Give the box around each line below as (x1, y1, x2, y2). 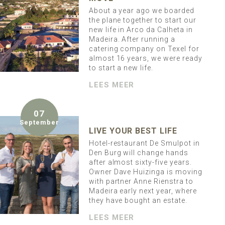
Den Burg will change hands (88, 149, 188, 157)
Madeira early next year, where (88, 187, 197, 195)
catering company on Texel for (88, 45, 199, 53)
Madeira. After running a (88, 35, 175, 44)
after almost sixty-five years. (88, 158, 192, 167)
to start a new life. (88, 64, 153, 72)
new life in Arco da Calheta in (88, 26, 193, 34)
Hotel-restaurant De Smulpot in (88, 139, 200, 148)
